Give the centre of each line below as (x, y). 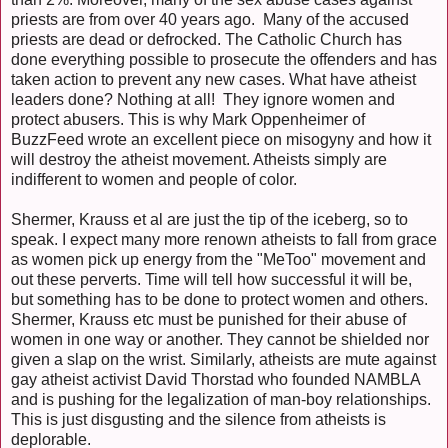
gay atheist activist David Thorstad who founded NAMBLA (215, 380)
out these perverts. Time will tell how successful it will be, (211, 280)
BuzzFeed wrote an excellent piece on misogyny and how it (221, 140)
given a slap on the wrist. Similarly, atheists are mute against (223, 360)
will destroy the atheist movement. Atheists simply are (199, 160)
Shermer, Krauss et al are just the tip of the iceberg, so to (209, 220)
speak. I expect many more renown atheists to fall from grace (224, 240)
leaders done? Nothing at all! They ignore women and (203, 100)
